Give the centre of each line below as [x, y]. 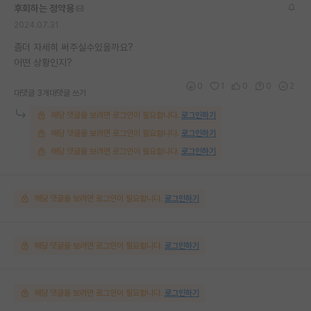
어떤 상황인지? [43, 62]
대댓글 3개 [32, 93]
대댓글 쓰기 [68, 93]
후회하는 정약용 [44, 8]
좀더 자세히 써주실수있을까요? [74, 47]
